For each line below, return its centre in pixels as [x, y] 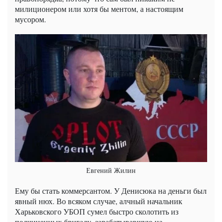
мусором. [30, 19]
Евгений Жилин [111, 170]
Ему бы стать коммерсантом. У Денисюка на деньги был [111, 190]
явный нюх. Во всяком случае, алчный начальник [99, 201]
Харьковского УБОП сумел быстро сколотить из [97, 211]
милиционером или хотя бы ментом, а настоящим [99, 9]
